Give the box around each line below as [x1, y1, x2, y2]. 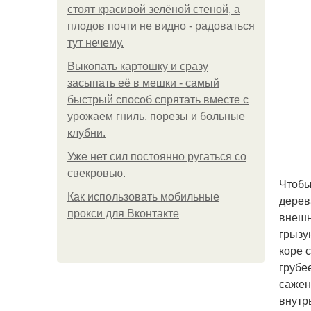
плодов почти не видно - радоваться [67, 20, 255, 32]
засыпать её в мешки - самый [67, 77, 219, 89]
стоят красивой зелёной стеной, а [67, 3, 240, 15]
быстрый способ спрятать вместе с [67, 94, 249, 106]
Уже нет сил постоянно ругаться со [67, 151, 246, 162]
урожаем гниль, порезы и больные [67, 110, 245, 122]
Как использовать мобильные [67, 191, 219, 203]
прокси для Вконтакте [67, 208, 179, 219]
